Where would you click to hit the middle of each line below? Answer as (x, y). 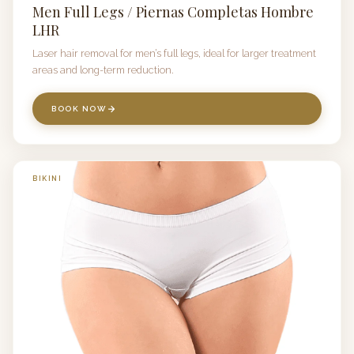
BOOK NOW (79, 109)
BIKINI (47, 179)
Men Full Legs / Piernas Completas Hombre (173, 11)
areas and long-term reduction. (103, 70)
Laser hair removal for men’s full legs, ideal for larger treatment (174, 53)
